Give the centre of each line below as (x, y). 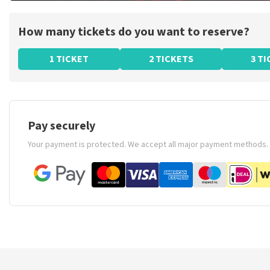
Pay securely (61, 126)
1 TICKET (69, 59)
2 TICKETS (171, 59)
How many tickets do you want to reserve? (134, 32)
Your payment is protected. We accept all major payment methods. (148, 145)
